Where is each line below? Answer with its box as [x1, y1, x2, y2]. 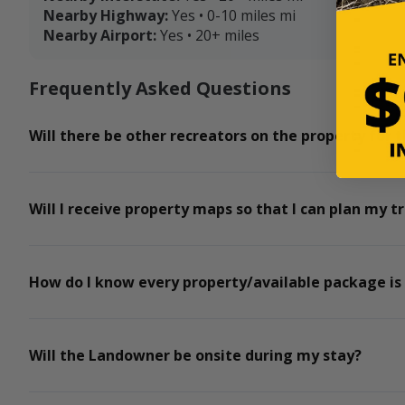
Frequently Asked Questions [29, 76, 291, 101]
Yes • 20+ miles [160, 25, 259, 46]
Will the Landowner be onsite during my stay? [29, 345, 362, 366]
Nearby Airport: [43, 25, 156, 46]
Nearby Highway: [43, 5, 168, 26]
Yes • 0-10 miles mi [172, 5, 296, 26]
